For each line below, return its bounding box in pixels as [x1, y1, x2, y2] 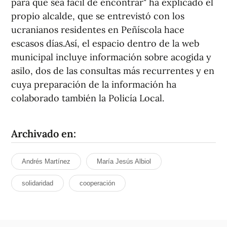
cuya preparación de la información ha [11, 79, 176, 90]
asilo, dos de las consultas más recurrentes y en [11, 65, 214, 77]
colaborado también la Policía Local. [11, 92, 164, 104]
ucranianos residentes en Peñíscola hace [11, 24, 184, 35]
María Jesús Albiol [97, 158, 151, 165]
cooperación [80, 179, 115, 187]
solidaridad [22, 179, 53, 187]
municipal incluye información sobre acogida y [11, 51, 211, 63]
